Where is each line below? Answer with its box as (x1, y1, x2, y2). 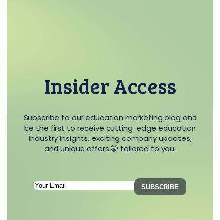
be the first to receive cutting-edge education (24, 122, 196, 133)
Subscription (89, 178, 137, 190)
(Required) (110, 192, 151, 204)
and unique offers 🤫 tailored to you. (44, 143, 176, 154)
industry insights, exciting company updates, (28, 133, 192, 143)
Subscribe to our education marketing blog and (23, 112, 197, 123)
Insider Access (44, 71, 176, 100)
